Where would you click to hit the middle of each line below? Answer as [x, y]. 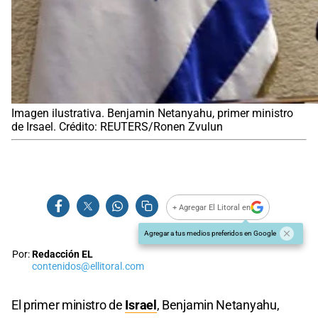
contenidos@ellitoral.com [88, 267]
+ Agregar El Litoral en [212, 207]
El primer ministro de [68, 305]
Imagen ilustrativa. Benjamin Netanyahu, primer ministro [152, 114]
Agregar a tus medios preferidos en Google [210, 234]
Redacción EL [62, 255]
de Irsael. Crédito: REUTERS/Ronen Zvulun [117, 127]
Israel [141, 305]
